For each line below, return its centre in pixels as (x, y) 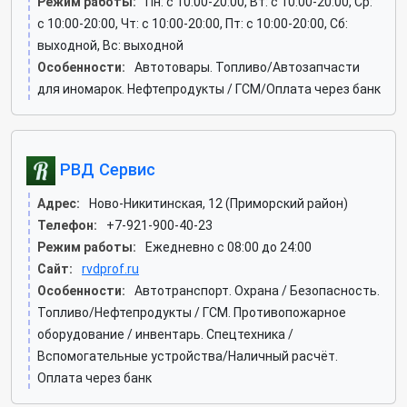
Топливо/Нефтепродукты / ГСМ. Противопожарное (192, 313)
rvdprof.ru (110, 269)
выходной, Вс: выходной (110, 45)
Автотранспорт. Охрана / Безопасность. (257, 291)
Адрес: (59, 203)
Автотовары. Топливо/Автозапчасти (247, 67)
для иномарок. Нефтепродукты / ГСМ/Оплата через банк (209, 89)
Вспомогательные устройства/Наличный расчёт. (188, 356)
